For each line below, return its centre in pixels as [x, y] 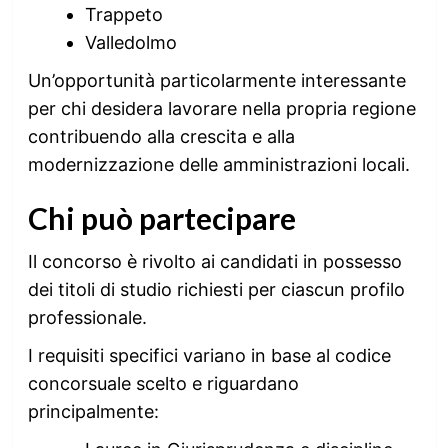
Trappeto [123, 14]
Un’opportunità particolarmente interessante [216, 80]
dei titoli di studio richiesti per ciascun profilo [216, 289]
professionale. [87, 317]
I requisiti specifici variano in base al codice [209, 355]
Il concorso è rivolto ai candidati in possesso [214, 261]
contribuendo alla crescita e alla [161, 136]
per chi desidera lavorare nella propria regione [221, 108]
